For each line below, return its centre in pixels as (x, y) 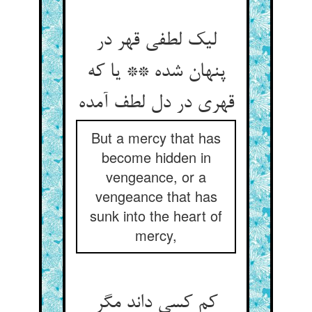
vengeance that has (156, 196)
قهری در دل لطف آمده (156, 104)
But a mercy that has (156, 138)
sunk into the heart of (156, 216)
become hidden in (156, 157)
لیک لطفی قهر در (156, 41)
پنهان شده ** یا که (156, 72)
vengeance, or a (156, 177)
